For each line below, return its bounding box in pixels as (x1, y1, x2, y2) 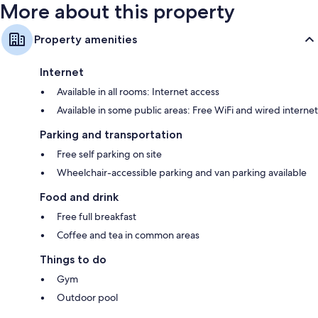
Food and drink (40, 190, 119, 204)
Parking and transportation (40, 128, 182, 142)
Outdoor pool (57, 291, 118, 305)
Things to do (40, 253, 106, 267)
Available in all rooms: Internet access (57, 85, 219, 99)
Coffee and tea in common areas (57, 229, 199, 242)
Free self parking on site (57, 148, 162, 161)
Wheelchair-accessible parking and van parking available (57, 166, 307, 180)
